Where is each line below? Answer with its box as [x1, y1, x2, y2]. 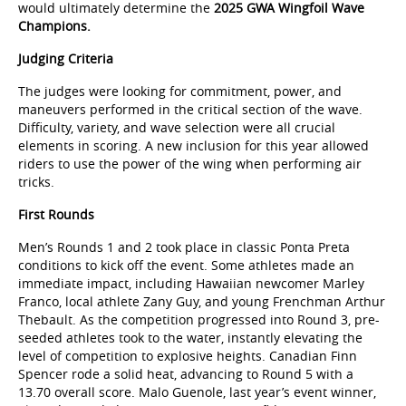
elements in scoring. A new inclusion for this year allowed [18, 137, 369, 155]
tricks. [18, 173, 54, 191]
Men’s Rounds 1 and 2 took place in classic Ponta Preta [18, 238, 350, 256]
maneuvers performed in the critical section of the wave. [18, 101, 362, 119]
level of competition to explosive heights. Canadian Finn [18, 347, 357, 365]
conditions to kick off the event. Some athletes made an [18, 256, 354, 275]
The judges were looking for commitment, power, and [18, 82, 342, 101]
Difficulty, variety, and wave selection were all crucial [18, 119, 335, 137]
